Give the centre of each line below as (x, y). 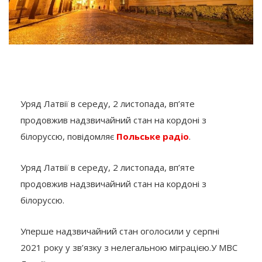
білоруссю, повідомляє (68, 136)
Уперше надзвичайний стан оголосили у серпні (120, 231)
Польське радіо (153, 136)
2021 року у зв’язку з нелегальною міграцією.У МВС (129, 247)
